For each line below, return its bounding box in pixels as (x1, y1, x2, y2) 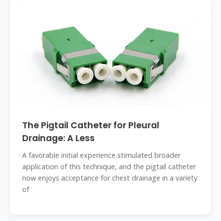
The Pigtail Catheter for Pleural (22, 119, 159, 131)
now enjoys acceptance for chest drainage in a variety (22, 173, 197, 183)
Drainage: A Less (22, 132, 95, 144)
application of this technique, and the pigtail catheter (22, 162, 196, 171)
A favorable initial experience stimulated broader (22, 150, 181, 160)
